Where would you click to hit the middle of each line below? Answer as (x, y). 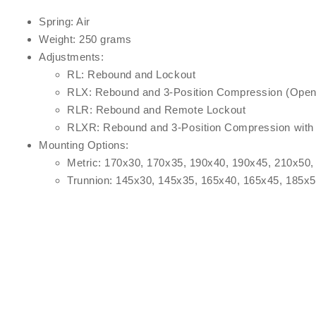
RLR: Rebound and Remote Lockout (157, 110)
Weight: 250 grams (85, 39)
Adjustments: (72, 57)
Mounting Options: (84, 145)
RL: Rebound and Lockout (132, 75)
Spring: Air (65, 22)
